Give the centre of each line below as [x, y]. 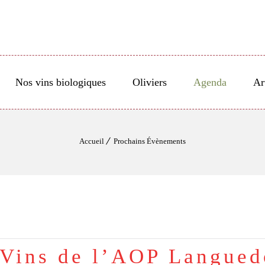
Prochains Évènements [150, 141]
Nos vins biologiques [60, 82]
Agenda [210, 82]
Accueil [92, 141]
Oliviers [149, 82]
